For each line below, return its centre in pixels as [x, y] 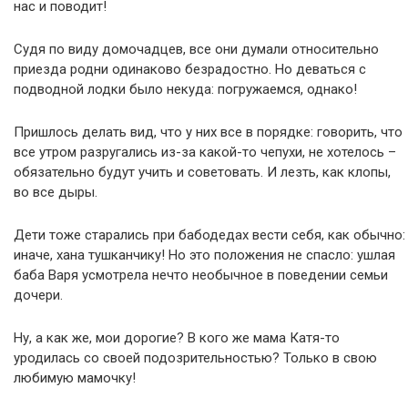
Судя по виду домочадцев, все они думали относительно [196, 49]
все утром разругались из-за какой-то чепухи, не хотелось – [205, 152]
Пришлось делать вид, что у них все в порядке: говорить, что [208, 132]
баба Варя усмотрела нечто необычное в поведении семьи [201, 275]
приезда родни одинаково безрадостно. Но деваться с [190, 69]
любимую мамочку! [75, 378]
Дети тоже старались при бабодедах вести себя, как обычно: [209, 235]
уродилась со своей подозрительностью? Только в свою [195, 358]
